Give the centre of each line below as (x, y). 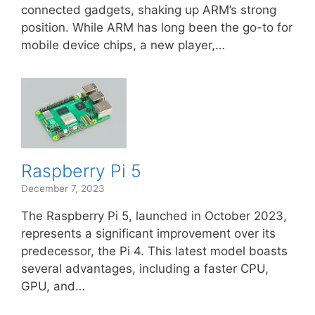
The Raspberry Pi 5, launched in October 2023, (154, 216)
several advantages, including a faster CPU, (145, 269)
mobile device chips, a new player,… (123, 45)
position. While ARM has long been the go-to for (157, 27)
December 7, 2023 (63, 188)
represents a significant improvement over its (148, 233)
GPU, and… (53, 286)
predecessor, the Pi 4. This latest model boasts (154, 251)
